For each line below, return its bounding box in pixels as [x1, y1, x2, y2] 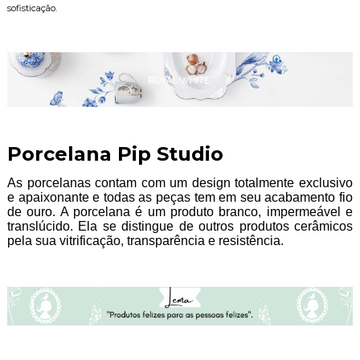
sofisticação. [6, 2, 57, 14]
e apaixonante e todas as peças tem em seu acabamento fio [6, 190, 354, 205]
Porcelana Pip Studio [6, 142, 223, 166]
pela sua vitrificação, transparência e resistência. [6, 234, 284, 248]
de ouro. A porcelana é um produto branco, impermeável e [6, 205, 354, 219]
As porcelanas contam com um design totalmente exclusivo [6, 176, 354, 190]
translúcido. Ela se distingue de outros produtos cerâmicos [6, 219, 354, 234]
